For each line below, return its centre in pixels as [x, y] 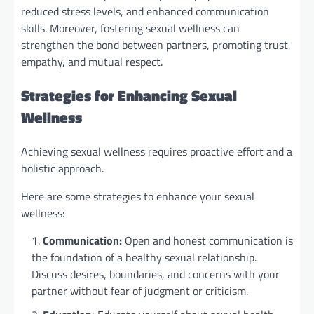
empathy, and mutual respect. [92, 62]
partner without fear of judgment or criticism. [140, 291]
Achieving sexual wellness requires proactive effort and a [157, 151]
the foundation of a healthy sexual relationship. [144, 257]
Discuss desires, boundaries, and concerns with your [156, 274]
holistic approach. [62, 168]
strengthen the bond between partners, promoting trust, [156, 45]
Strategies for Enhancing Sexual [129, 95]
